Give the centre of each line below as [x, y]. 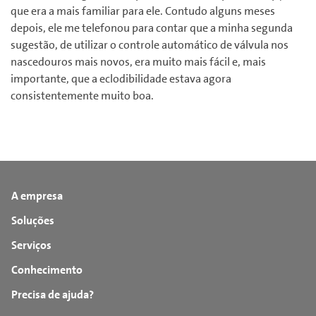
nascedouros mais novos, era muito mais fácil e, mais [138, 62]
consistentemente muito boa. [82, 96]
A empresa [37, 196]
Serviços [31, 245]
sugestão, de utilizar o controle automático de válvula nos [150, 45]
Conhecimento [47, 270]
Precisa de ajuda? [53, 295]
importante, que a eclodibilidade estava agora [121, 79]
